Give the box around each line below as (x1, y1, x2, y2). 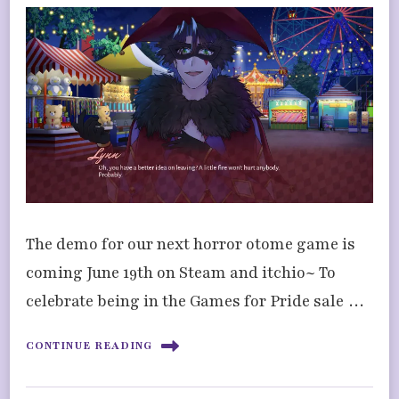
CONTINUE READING (26, 338, 152, 354)
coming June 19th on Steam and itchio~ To (26, 261, 336, 283)
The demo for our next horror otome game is (26, 232, 355, 255)
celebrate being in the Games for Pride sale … (26, 289, 365, 312)
